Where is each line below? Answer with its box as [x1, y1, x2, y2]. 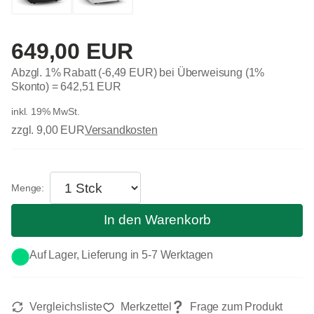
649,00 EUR [11, 39, 133, 64]
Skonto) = [11, 81, 61, 93]
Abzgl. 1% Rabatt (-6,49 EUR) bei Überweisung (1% [11, 67, 265, 79]
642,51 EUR [60, 81, 121, 93]
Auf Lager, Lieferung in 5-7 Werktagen [29, 248, 214, 261]
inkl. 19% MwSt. [11, 106, 80, 118]
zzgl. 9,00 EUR [11, 124, 85, 137]
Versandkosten [84, 124, 158, 137]
